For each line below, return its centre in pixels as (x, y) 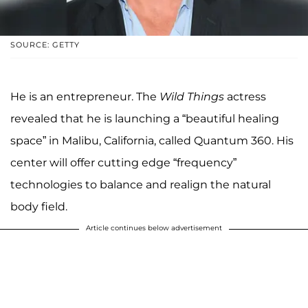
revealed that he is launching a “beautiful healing (145, 119)
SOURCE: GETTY (45, 45)
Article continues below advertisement (154, 228)
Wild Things (192, 97)
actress (245, 97)
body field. (39, 207)
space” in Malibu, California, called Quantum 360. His (152, 141)
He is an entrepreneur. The (85, 97)
